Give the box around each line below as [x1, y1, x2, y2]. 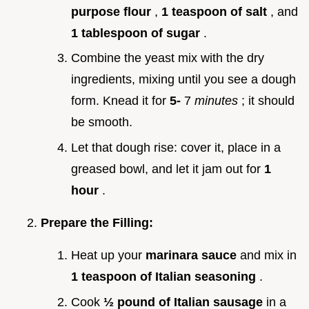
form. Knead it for [71, 94, 170, 108]
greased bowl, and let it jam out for [71, 161, 264, 176]
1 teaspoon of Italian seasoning [71, 269, 259, 283]
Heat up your [71, 248, 146, 262]
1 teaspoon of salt [161, 4, 270, 19]
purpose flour [71, 4, 154, 19]
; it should [241, 94, 295, 108]
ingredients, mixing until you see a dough [71, 72, 296, 87]
